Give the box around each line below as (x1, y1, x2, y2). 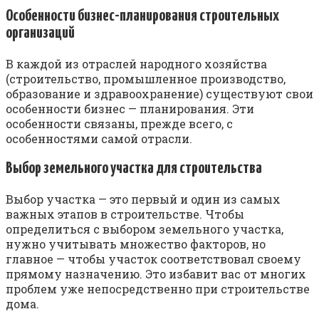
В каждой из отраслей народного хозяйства (6, 56, 267, 72)
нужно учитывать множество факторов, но (6, 236, 266, 252)
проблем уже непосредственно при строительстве (6, 281, 310, 297)
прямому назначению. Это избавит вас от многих (6, 266, 306, 282)
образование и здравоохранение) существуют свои (6, 86, 313, 102)
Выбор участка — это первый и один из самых (6, 192, 281, 207)
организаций (6, 25, 75, 42)
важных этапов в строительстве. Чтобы (6, 206, 244, 222)
